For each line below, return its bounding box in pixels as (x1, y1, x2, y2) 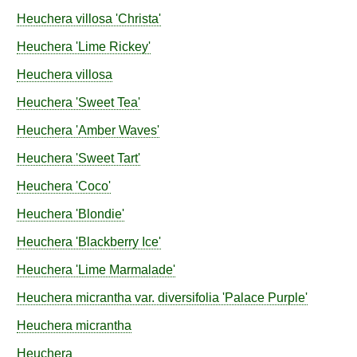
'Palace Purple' (219, 290, 308, 305)
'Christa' (112, 11, 161, 26)
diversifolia (158, 290, 219, 305)
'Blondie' (73, 206, 124, 222)
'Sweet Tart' (73, 151, 140, 166)
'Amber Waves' (73, 123, 159, 138)
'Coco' (73, 178, 111, 194)
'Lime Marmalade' (73, 262, 175, 277)
